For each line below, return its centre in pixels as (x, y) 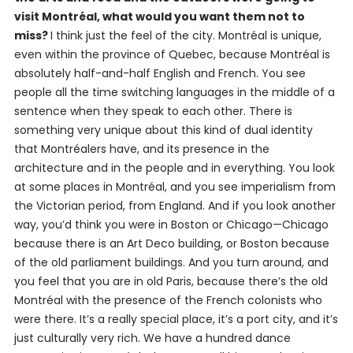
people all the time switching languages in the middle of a (174, 93)
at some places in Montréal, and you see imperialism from (175, 187)
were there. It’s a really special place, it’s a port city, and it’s (176, 320)
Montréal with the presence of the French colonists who (168, 301)
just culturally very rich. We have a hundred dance (152, 338)
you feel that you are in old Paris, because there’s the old (171, 282)
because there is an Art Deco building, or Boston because (171, 244)
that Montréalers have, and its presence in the (141, 149)
